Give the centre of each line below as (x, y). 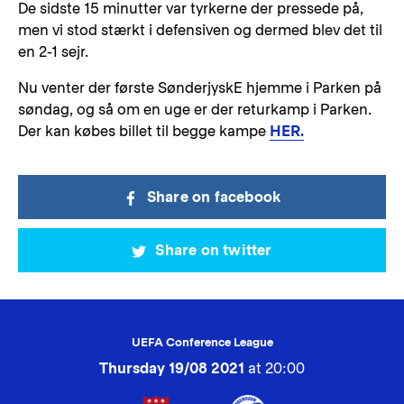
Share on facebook (214, 197)
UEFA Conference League (202, 342)
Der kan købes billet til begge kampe (144, 131)
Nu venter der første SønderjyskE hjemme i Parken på (200, 88)
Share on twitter (214, 250)
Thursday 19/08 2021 (172, 368)
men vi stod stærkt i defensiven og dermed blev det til (200, 30)
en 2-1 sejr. (53, 52)
